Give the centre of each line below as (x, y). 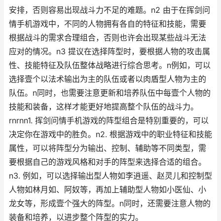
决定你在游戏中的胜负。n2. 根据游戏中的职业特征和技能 (110, 134)
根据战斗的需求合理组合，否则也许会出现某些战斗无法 (108, 38)
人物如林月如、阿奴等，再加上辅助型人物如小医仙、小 (108, 190)
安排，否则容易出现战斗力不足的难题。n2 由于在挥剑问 (110, 10)
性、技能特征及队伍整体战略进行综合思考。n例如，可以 (110, 65)
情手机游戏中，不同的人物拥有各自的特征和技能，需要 (108, 24)
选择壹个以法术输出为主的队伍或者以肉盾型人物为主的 (108, 79)
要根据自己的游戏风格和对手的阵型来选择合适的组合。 (108, 162)
